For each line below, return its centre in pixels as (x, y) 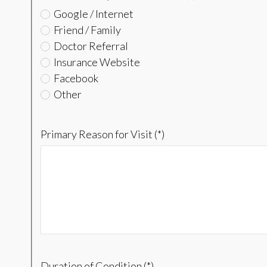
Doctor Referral (90, 46)
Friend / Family (86, 30)
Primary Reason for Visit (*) (102, 134)
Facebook (75, 78)
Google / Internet (92, 14)
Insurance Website (96, 62)
